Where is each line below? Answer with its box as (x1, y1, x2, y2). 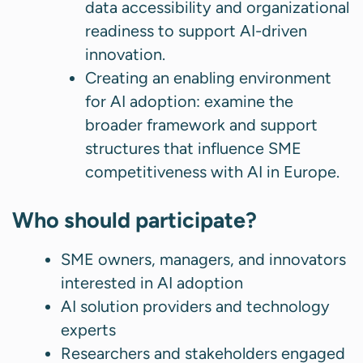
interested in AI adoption (61, 273, 243, 293)
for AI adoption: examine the (85, 92, 293, 112)
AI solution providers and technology (61, 297, 330, 317)
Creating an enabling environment (85, 68, 331, 88)
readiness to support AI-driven (85, 21, 307, 41)
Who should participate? (12, 207, 257, 234)
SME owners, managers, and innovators (61, 250, 346, 270)
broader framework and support (85, 115, 318, 135)
